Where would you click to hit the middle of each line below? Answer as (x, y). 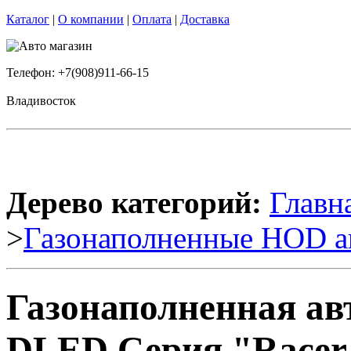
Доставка (205, 19)
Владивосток (41, 101)
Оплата (152, 19)
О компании (91, 19)
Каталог (28, 19)
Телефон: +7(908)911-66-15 (78, 72)
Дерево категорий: (134, 203)
